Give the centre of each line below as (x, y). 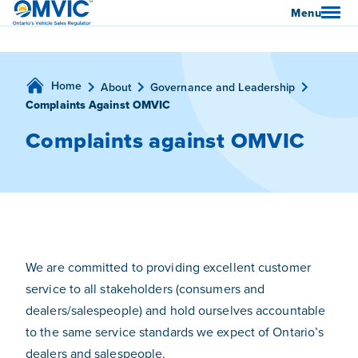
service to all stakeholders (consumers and (145, 288)
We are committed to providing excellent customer (168, 267)
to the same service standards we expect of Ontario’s (175, 332)
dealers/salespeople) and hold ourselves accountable (176, 310)
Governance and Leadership (223, 87)
